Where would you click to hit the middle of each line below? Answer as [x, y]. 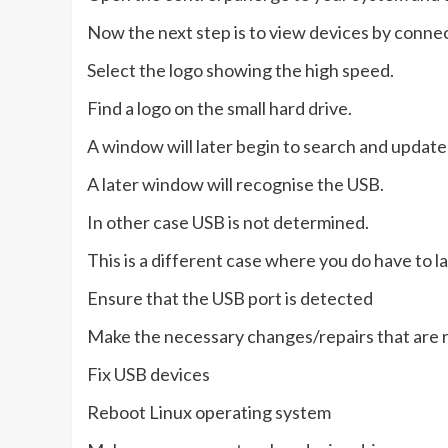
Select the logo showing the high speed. [240, 69]
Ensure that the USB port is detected [230, 297]
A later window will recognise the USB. [235, 183]
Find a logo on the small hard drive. [219, 107]
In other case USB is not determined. [228, 221]
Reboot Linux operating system [209, 411]
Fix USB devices [148, 373]
